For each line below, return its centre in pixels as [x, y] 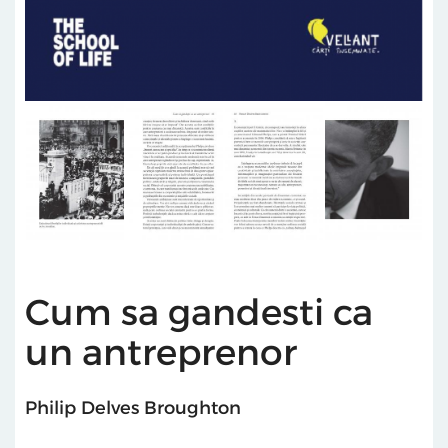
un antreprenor [161, 350]
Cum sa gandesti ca [199, 310]
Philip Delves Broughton [133, 406]
